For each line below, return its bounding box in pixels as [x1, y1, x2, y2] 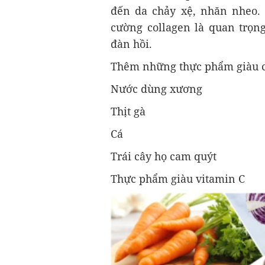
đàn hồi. [111, 37, 152, 51]
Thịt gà [111, 104, 146, 119]
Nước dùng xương [111, 82, 202, 96]
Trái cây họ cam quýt [111, 149, 216, 164]
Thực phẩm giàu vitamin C [111, 172, 245, 186]
